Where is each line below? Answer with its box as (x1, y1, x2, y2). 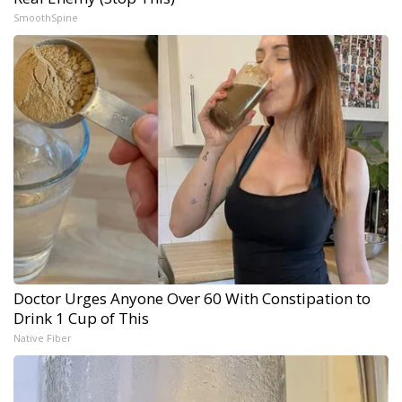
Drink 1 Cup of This (13, 308, 149, 329)
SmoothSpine (13, 11, 78, 25)
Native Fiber (13, 331, 72, 345)
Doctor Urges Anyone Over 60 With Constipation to (13, 288, 371, 310)
